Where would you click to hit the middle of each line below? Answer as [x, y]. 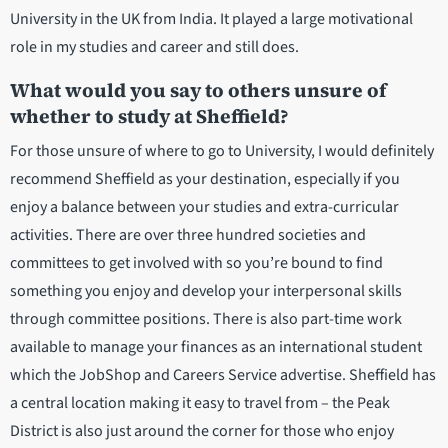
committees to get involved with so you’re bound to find [196, 263]
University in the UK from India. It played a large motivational [211, 19]
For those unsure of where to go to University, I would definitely [222, 151]
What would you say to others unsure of [198, 90]
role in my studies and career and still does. [154, 47]
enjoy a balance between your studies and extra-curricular [204, 207]
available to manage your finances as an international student [216, 347]
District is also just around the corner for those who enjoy [202, 431]
